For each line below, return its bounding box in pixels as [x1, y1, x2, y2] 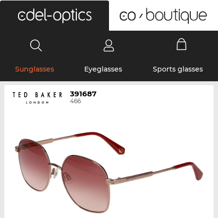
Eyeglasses [84, 65, 123, 73]
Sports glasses [152, 65, 203, 73]
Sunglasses [15, 65, 54, 73]
